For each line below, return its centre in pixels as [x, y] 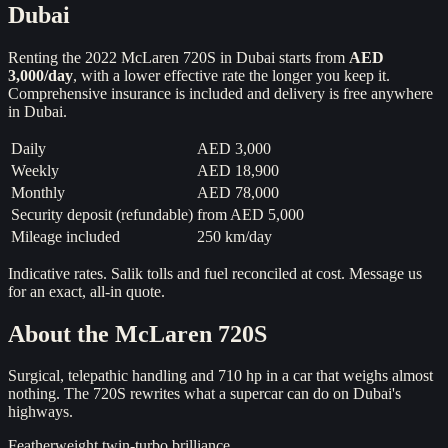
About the [61, 333]
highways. [40, 412]
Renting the [46, 57]
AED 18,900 [238, 170]
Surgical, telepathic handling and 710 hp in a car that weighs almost [220, 376]
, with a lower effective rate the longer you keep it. [231, 75]
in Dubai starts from [280, 57]
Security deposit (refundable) [102, 214]
